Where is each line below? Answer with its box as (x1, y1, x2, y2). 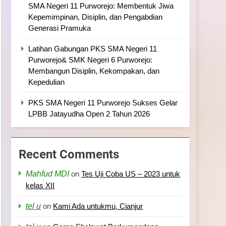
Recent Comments (19, 147, 120, 161)
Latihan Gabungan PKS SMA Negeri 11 (28, 44, 157, 53)
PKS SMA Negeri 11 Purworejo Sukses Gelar (28, 98, 178, 107)
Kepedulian (28, 78, 65, 86)
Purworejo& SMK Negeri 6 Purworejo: (28, 55, 153, 64)
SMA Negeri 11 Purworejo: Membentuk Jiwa (28, 2, 174, 10)
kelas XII (26, 181, 55, 190)
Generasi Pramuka (28, 24, 91, 32)
